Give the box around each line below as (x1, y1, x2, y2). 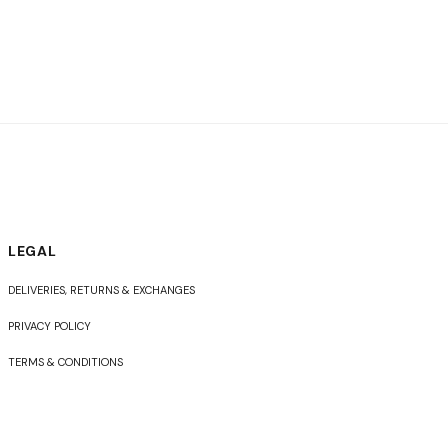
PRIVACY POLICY (8, 319, 92, 334)
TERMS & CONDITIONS (8, 355, 124, 370)
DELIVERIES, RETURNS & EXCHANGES (8, 283, 196, 298)
